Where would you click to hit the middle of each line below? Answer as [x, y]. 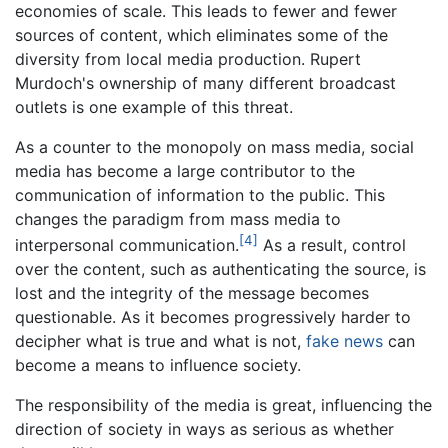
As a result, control [332, 245]
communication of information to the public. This [200, 194]
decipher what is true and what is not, [160, 341]
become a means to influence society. [158, 365]
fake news [344, 341]
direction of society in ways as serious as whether [204, 429]
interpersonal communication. [127, 245]
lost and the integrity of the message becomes [192, 293]
